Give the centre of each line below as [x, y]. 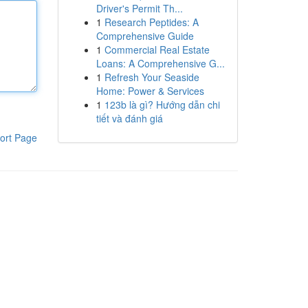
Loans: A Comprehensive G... [160, 63]
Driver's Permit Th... [139, 8]
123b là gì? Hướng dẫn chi [162, 104]
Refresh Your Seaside [152, 77]
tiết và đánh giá [129, 118]
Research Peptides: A [151, 22]
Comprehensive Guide [145, 36]
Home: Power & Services [150, 91]
